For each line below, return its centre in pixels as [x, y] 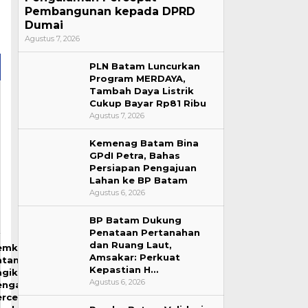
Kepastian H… [123, 269]
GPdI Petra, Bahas [134, 155]
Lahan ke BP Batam [138, 180]
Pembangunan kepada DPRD [110, 11]
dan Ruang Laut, [130, 245]
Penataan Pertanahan [144, 232]
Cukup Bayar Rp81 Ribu [147, 103]
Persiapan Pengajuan [143, 168]
